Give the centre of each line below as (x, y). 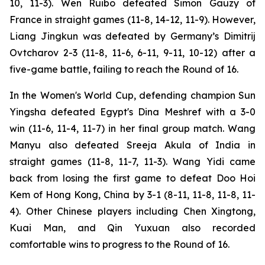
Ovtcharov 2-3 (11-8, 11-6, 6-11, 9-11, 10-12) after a (132, 53)
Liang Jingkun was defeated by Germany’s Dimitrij (132, 36)
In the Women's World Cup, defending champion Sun (132, 95)
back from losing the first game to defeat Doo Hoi (132, 178)
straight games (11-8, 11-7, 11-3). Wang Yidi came (132, 161)
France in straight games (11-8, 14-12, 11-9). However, (132, 20)
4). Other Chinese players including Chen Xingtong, (132, 211)
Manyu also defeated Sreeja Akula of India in (132, 145)
